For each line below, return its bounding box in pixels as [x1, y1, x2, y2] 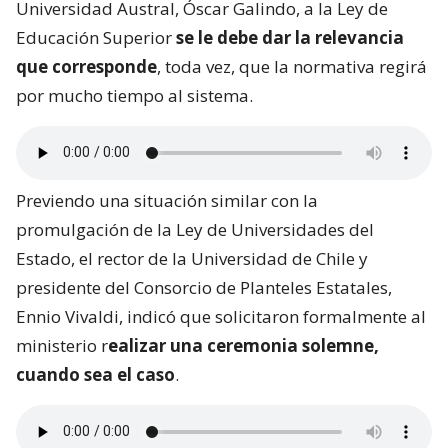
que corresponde [16, 54, 157, 78]
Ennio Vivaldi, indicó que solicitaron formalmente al [16, 304, 426, 328]
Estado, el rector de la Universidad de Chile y [16, 246, 368, 270]
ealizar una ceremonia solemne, [108, 333, 379, 357]
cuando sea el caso [16, 362, 175, 386]
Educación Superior [16, 25, 176, 49]
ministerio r [16, 333, 108, 357]
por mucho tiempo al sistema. [16, 83, 253, 107]
